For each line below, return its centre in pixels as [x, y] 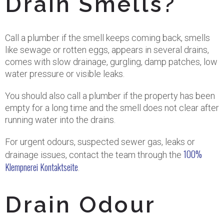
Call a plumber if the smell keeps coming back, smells [107, 38]
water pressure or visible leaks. [65, 74]
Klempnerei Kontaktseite [41, 167]
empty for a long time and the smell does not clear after [112, 108]
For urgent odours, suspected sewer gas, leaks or [100, 142]
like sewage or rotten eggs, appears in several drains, [107, 50]
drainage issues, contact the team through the [94, 155]
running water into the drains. [60, 120]
